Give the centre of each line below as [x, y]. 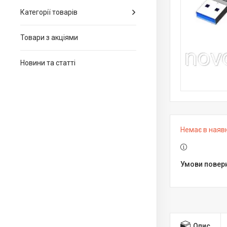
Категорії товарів [49, 12]
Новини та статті [48, 63]
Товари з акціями [49, 37]
